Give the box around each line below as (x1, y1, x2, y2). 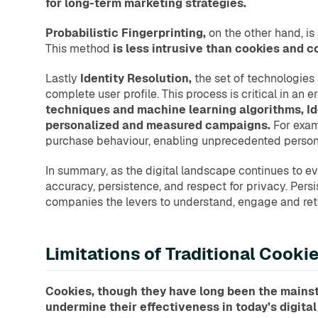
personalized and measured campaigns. (45, 118, 273, 133)
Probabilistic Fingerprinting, (45, 26, 209, 41)
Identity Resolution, (80, 71, 194, 87)
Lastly (45, 71, 80, 87)
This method (45, 41, 113, 57)
